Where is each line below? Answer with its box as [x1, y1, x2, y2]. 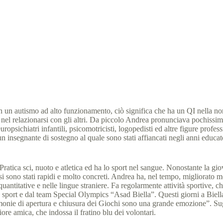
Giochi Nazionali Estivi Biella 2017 [86, 43, 198, 51]
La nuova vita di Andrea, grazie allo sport [13, 24, 143, 32]
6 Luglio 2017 [20, 43, 65, 51]
